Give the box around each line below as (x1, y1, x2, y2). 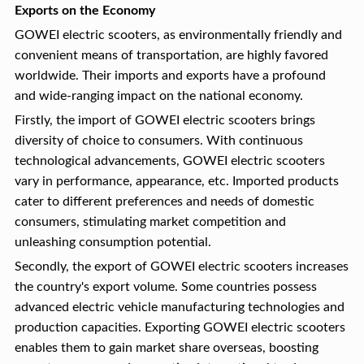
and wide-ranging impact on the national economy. (14, 89, 303, 103)
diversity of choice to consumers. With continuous (14, 134, 303, 148)
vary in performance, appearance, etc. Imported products (14, 175, 339, 188)
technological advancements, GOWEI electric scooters (14, 154, 325, 168)
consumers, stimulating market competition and (14, 215, 286, 229)
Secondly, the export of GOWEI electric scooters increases (14, 260, 349, 274)
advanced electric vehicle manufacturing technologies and (14, 301, 344, 314)
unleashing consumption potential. (14, 236, 211, 249)
